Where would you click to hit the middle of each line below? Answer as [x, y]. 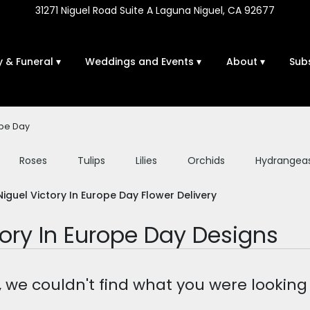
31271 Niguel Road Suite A [94, 10]
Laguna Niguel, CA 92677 [214, 10]
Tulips [91, 160]
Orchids [206, 160]
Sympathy [44, 192]
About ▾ [245, 61]
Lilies [146, 160]
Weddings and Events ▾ [144, 61]
